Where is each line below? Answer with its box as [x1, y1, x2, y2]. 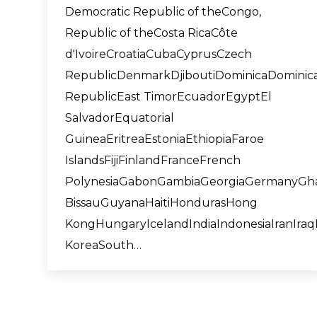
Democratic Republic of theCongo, [65, 5, 261, 18]
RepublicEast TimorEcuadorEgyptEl [65, 90, 272, 103]
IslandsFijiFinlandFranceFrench [65, 154, 241, 167]
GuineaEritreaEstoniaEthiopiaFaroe [65, 132, 264, 146]
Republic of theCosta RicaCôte [65, 26, 238, 40]
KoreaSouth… [65, 238, 142, 252]
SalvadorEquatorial [65, 111, 174, 125]
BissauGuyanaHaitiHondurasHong [65, 196, 258, 209]
